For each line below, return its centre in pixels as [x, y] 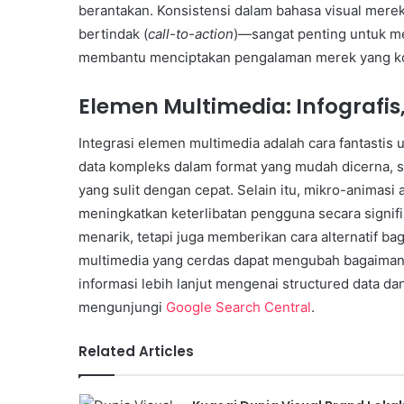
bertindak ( [113, 34]
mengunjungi [122, 307]
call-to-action [191, 34]
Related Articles [136, 351]
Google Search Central [239, 307]
